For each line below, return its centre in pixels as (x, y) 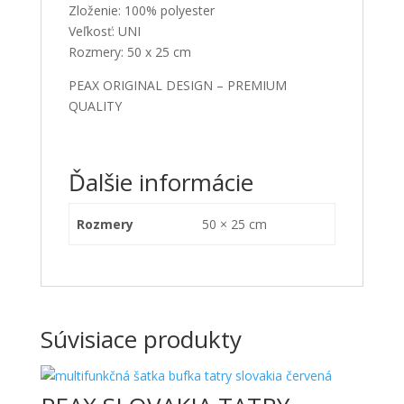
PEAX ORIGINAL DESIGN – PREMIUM (177, 85)
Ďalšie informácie (161, 182)
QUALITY (95, 106)
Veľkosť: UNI (104, 31)
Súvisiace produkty (141, 339)
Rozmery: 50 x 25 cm (129, 51)
